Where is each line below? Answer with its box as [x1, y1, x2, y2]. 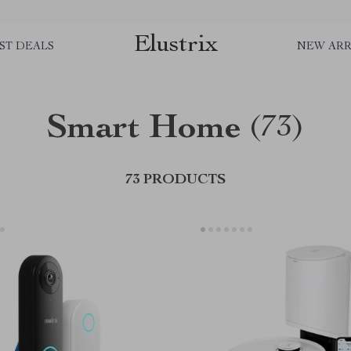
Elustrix [133, 32, 218, 58]
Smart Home [46, 113, 241, 147]
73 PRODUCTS [125, 173, 226, 187]
